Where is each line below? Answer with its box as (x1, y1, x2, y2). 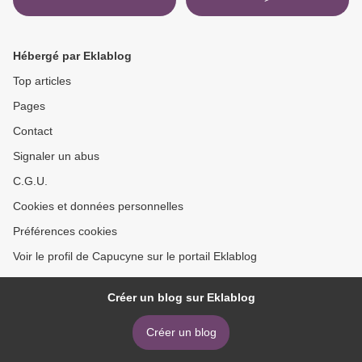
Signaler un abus (13, 149, 99, 163)
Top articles (13, 74, 71, 88)
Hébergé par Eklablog (13, 49, 132, 63)
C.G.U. (13, 175, 48, 188)
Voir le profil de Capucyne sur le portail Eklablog (13, 250, 257, 263)
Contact (13, 124, 53, 138)
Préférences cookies (13, 225, 117, 238)
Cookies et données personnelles (13, 200, 183, 213)
